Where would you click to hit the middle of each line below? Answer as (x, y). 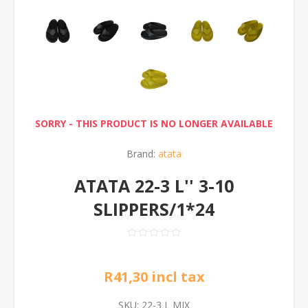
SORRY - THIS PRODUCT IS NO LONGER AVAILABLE (154, 123)
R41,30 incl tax (154, 277)
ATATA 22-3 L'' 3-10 (154, 186)
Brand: (141, 154)
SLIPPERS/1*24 (154, 209)
